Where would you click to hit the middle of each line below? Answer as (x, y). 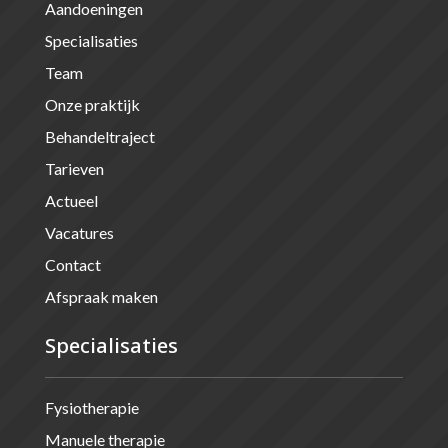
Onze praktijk (92, 104)
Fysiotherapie (91, 407)
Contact (72, 264)
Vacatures (79, 232)
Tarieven (74, 168)
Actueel (71, 200)
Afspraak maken (101, 296)
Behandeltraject (99, 136)
